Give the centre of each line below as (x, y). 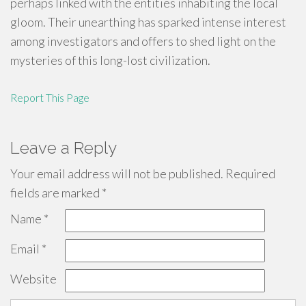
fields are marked (56, 193)
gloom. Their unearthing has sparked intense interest (148, 22)
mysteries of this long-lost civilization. (110, 60)
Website (33, 279)
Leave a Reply (64, 148)
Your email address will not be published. (117, 173)
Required (249, 173)
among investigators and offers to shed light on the (143, 41)
